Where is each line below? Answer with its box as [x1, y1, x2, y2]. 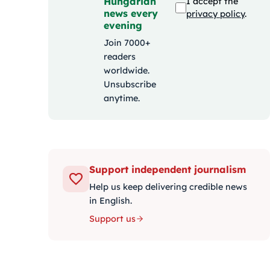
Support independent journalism [89, 163, 246, 176]
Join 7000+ [104, 37, 151, 49]
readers [104, 51, 136, 63]
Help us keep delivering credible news [89, 181, 247, 193]
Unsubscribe [104, 79, 156, 90]
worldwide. [104, 65, 149, 77]
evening [104, 19, 142, 32]
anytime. [104, 93, 140, 104]
